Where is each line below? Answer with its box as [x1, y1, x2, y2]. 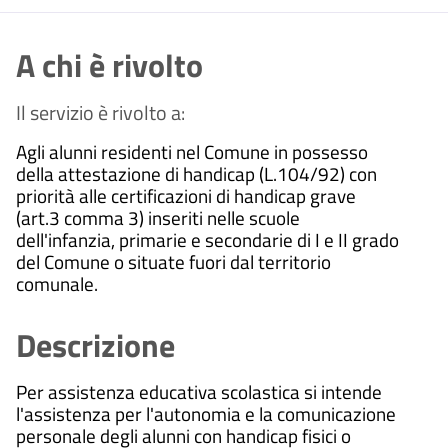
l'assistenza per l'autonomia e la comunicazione [16, 398, 396, 428]
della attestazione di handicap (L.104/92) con [16, 158, 377, 188]
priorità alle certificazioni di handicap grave [16, 180, 356, 210]
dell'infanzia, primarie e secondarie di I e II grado [16, 224, 399, 254]
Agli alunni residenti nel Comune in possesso [16, 136, 368, 166]
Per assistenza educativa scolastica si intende [16, 376, 382, 406]
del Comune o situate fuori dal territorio [16, 246, 331, 276]
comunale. [16, 268, 98, 298]
